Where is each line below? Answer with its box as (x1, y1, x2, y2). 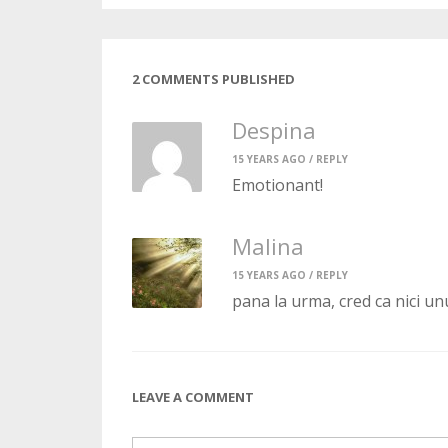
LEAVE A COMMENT (132, 387, 254, 406)
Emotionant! (232, 173, 323, 196)
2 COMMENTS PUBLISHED (132, 69, 295, 88)
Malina (232, 230, 304, 261)
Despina (232, 114, 316, 145)
